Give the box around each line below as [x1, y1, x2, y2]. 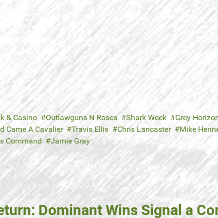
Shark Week [126, 113, 166, 123]
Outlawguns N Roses [46, 113, 117, 123]
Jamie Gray [51, 136, 90, 146]
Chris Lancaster [117, 125, 171, 134]
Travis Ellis [72, 125, 109, 134]
